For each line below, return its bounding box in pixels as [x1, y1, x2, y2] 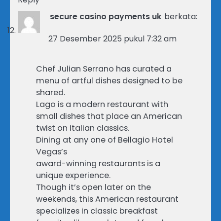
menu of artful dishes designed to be [36, 74, 183, 86]
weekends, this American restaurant [36, 193, 179, 205]
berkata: [164, 10, 197, 22]
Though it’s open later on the [36, 181, 151, 193]
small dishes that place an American [36, 110, 182, 122]
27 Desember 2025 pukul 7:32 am [48, 33, 177, 44]
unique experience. [36, 169, 110, 181]
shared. [36, 86, 65, 98]
